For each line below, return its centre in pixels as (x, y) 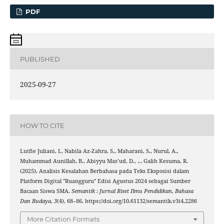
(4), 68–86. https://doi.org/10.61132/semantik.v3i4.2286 (127, 201)
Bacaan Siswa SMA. (45, 191)
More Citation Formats (63, 219)
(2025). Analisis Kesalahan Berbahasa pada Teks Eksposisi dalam (104, 171)
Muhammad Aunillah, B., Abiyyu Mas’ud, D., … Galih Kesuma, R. (104, 161)
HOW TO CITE (42, 125)
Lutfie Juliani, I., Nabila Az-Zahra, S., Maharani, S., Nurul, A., (99, 151)
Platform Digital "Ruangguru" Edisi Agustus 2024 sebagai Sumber (105, 181)
